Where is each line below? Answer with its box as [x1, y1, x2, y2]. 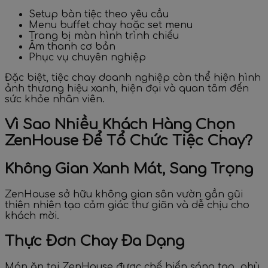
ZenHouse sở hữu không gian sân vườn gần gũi [5, 188, 243, 200]
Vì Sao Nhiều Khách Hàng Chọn [5, 117, 235, 133]
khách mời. [5, 210, 59, 221]
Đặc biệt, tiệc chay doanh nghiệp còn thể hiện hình [5, 72, 261, 84]
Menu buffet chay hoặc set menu [29, 20, 193, 31]
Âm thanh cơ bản [29, 41, 115, 53]
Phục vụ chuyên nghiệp [29, 52, 146, 63]
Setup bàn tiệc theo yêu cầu [29, 9, 169, 20]
